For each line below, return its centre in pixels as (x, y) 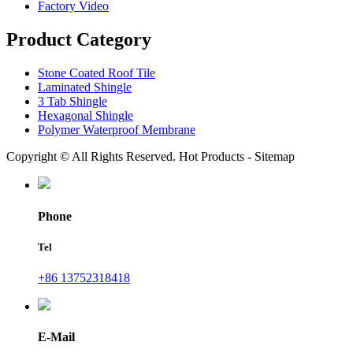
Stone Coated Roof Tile (97, 73)
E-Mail (56, 337)
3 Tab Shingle (72, 102)
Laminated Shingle (85, 87)
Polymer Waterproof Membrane (117, 130)
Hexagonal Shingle (85, 116)
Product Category (79, 40)
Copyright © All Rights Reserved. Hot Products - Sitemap (150, 157)
